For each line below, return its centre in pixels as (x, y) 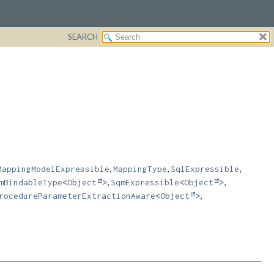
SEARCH (83, 36)
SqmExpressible (145, 182)
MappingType (140, 168)
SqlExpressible (205, 168)
